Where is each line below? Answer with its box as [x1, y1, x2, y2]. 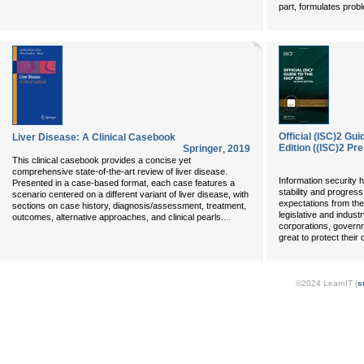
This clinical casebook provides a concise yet [12, 155, 191, 165]
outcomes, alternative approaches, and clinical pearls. [12, 212, 223, 222]
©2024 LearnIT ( [296, 279, 357, 288]
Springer [183, 143, 223, 154]
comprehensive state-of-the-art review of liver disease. [12, 167, 227, 176]
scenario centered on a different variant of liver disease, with [12, 189, 249, 199]
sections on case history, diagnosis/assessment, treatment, [12, 201, 246, 210]
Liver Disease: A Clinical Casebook [12, 132, 175, 143]
